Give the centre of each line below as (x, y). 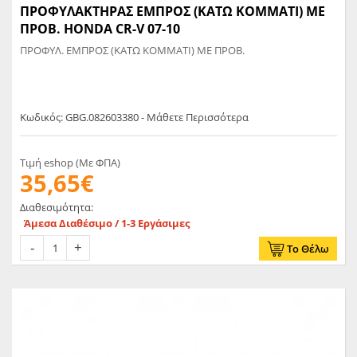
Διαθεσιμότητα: (57, 208)
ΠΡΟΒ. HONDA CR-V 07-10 (100, 29)
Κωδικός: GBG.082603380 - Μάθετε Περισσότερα (134, 118)
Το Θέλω (308, 249)
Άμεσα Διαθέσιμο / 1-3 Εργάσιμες (107, 224)
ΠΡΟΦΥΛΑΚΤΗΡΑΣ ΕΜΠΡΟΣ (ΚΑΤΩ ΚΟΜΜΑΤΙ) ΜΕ (173, 11)
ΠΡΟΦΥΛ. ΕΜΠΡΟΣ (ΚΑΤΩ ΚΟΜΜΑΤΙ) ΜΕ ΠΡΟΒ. (132, 50)
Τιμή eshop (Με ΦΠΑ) (70, 163)
